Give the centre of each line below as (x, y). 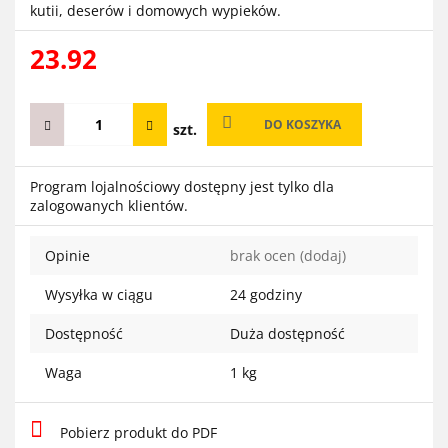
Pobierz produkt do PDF (138, 432)
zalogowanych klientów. (109, 205)
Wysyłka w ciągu (99, 294)
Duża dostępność (289, 333)
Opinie (67, 255)
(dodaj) (323, 255)
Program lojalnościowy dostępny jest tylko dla (182, 186)
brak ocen (265, 255)
